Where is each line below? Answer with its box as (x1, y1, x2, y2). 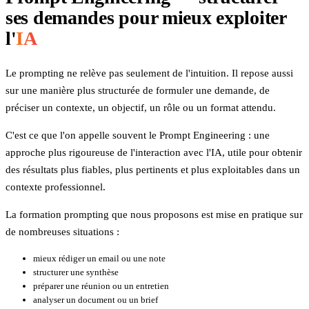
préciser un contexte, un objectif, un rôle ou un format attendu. (6, 102, 276, 114)
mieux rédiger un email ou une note (33, 253, 166, 264)
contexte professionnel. (6, 181, 106, 193)
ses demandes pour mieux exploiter (6, 6, 286, 28)
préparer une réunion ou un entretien (33, 281, 169, 292)
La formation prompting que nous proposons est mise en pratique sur (6, 209, 303, 221)
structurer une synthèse (33, 267, 119, 278)
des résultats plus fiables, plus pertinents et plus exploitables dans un (6, 164, 300, 176)
